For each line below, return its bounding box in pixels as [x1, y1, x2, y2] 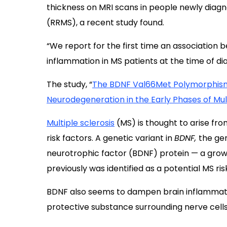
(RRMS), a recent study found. [47, 17, 164, 28]
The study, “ [47, 79, 92, 90]
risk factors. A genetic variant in [47, 132, 174, 144]
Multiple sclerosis [47, 117, 115, 129]
